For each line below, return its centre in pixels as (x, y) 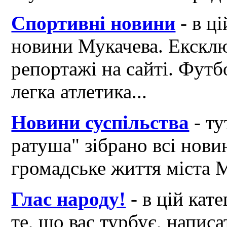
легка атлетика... (79, 92)
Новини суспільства (100, 123)
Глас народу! (69, 199)
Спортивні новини (93, 23)
